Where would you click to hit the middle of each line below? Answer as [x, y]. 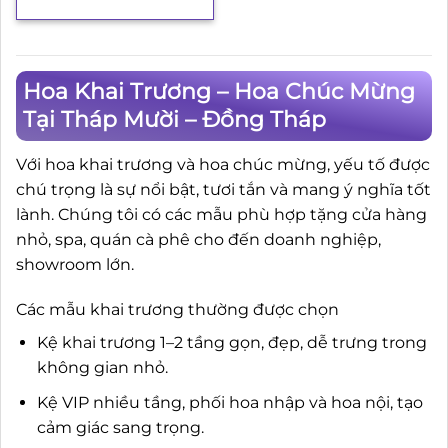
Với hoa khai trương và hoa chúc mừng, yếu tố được [223, 164]
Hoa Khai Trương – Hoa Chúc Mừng [219, 91]
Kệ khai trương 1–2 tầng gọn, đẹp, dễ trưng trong [231, 343]
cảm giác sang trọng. [120, 427]
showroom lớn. [75, 264]
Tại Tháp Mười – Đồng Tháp [174, 119]
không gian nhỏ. [102, 368]
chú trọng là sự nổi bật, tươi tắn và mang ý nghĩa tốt [223, 189]
